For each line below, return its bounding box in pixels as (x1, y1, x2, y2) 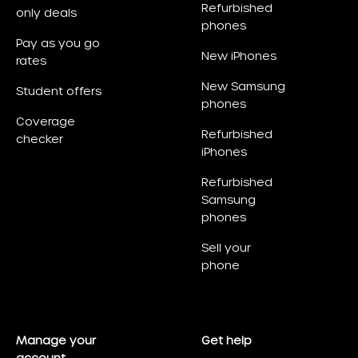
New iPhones (201, 49, 276, 63)
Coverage (16, 114, 75, 129)
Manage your (16, 333, 96, 348)
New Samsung (201, 79, 285, 93)
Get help (201, 333, 252, 348)
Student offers (16, 84, 101, 98)
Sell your (201, 241, 251, 255)
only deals (16, 6, 77, 20)
